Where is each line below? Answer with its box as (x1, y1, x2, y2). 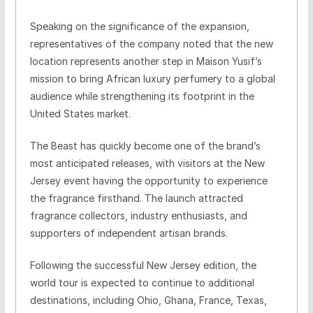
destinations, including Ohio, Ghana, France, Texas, (29, 293, 267, 306)
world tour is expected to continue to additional (29, 276, 254, 289)
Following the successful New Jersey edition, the (29, 259, 256, 271)
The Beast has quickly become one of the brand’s (29, 139, 261, 152)
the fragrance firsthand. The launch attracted (29, 191, 243, 204)
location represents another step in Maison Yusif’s (29, 54, 262, 67)
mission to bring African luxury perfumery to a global (29, 72, 275, 85)
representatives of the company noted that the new (29, 37, 273, 50)
